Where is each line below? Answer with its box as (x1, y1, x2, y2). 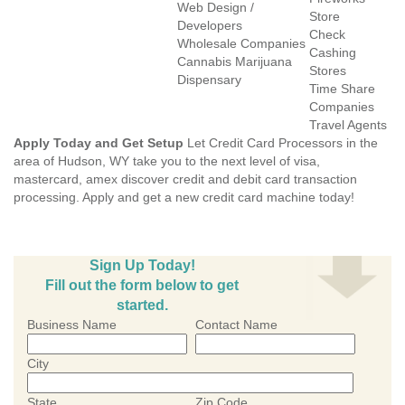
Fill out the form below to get (45, 278, 239, 293)
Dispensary (177, 72, 241, 87)
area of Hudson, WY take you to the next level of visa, (14, 154, 320, 168)
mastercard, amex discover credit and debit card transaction (14, 172, 357, 186)
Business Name (27, 317, 117, 332)
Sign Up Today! (89, 258, 195, 273)
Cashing (309, 45, 356, 60)
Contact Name (195, 317, 278, 332)
